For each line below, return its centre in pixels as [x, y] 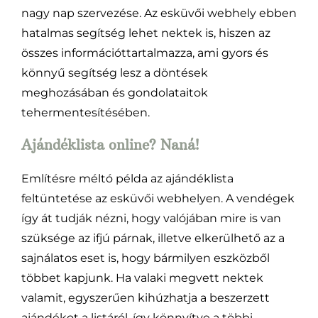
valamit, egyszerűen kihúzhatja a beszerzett [145, 297]
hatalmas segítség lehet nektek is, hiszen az [146, 33]
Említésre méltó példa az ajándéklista [127, 178]
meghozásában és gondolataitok [114, 92]
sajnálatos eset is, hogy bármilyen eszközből [145, 258]
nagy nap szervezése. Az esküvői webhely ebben [159, 13]
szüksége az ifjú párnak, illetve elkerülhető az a [153, 238]
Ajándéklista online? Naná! [110, 146]
